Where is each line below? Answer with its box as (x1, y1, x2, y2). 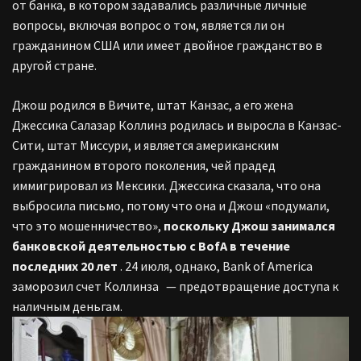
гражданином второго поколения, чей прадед (12, 157, 276, 173)
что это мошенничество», (12, 218, 164, 234)
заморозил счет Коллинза (12, 278, 161, 294)
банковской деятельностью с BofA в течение (12, 238, 290, 254)
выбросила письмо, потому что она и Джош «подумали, (12, 197, 330, 214)
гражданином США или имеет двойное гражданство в (12, 37, 322, 53)
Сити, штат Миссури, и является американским (12, 137, 279, 153)
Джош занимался (231, 218, 335, 234)
